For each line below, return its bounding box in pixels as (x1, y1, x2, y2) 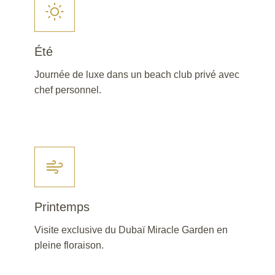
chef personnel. (34, 85, 101, 96)
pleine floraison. (34, 240, 104, 251)
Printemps (34, 200, 90, 214)
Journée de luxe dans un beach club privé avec (34, 69, 239, 80)
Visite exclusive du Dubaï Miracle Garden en (34, 225, 228, 236)
